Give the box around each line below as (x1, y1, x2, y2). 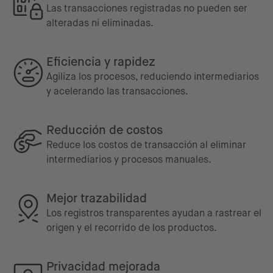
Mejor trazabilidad (46, 191, 147, 205)
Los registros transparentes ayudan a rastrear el (46, 207, 261, 219)
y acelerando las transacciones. (46, 85, 188, 97)
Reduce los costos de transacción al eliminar (46, 139, 246, 151)
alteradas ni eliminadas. (46, 17, 154, 29)
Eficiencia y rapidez (46, 55, 155, 69)
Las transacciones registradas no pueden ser (46, 2, 247, 14)
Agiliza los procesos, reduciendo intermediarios (46, 71, 259, 82)
